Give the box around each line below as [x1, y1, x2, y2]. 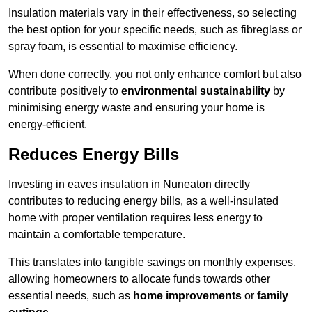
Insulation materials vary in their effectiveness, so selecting [8, 7, 297, 19]
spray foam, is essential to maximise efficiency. [8, 40, 237, 53]
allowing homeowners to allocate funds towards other [8, 273, 270, 286]
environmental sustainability [121, 85, 270, 97]
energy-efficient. [8, 118, 87, 131]
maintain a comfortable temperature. [8, 228, 185, 241]
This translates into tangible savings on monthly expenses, [8, 256, 296, 269]
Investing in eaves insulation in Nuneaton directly [8, 178, 250, 191]
